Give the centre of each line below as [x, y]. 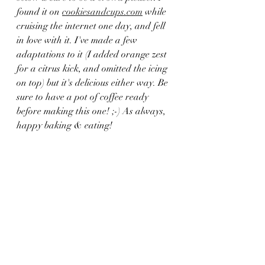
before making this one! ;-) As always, [92, 111]
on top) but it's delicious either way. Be [93, 83]
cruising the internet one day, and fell [92, 26]
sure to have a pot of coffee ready [84, 97]
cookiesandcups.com [102, 12]
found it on [39, 12]
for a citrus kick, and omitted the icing [93, 69]
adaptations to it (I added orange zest [93, 54]
